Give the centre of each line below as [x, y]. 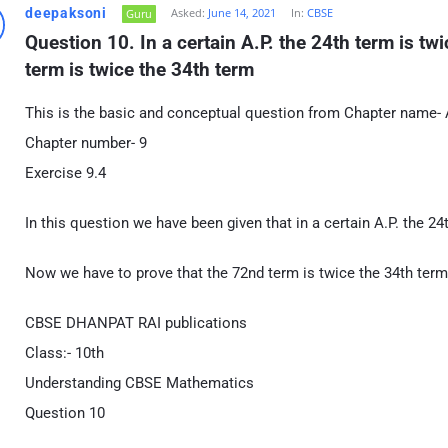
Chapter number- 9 [86, 143]
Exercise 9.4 [65, 173]
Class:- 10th [64, 353]
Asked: [188, 12]
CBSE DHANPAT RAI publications [136, 323]
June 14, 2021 [242, 12]
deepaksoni [66, 13]
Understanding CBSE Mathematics [139, 383]
